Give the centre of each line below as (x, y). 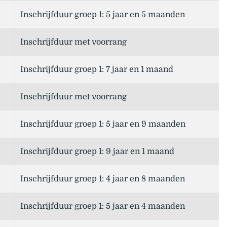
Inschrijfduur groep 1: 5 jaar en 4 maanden (103, 206)
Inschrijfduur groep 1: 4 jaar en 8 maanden (103, 179)
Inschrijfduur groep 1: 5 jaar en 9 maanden (103, 124)
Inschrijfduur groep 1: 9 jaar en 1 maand (97, 152)
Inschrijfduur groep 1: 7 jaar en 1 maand (97, 70)
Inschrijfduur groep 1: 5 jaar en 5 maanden (103, 15)
